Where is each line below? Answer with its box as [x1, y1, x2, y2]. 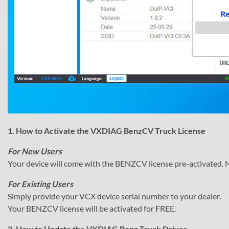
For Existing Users [8, 178, 73, 189]
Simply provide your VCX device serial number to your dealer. [8, 191, 221, 201]
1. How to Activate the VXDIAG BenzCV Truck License [8, 125, 205, 135]
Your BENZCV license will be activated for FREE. [8, 203, 176, 213]
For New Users [8, 146, 62, 156]
